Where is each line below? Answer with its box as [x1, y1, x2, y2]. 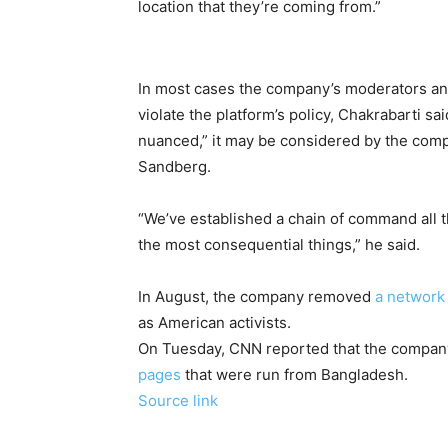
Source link [138, 391, 218, 410]
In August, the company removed [138, 287, 375, 306]
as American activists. [138, 313, 291, 332]
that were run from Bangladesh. [181, 365, 408, 384]
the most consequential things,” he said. [138, 235, 420, 254]
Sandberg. [138, 157, 211, 176]
